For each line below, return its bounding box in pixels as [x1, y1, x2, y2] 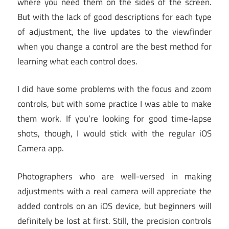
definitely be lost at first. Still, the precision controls [17, 214, 212, 227]
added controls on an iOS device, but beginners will [17, 199, 212, 213]
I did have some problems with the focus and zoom [17, 82, 212, 96]
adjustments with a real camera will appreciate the [17, 184, 212, 198]
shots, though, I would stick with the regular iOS [17, 127, 212, 141]
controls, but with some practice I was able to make [17, 97, 212, 111]
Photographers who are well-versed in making [17, 169, 212, 183]
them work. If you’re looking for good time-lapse [17, 112, 212, 126]
